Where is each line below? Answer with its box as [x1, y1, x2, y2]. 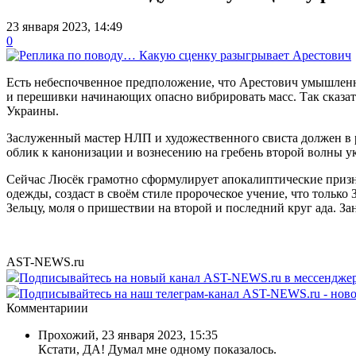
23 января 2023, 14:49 [6, 19, 122, 33]
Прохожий [38, 327, 95, 342]
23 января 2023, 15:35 [102, 327, 218, 342]
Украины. [6, 103, 59, 118]
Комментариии [6, 300, 88, 315]
